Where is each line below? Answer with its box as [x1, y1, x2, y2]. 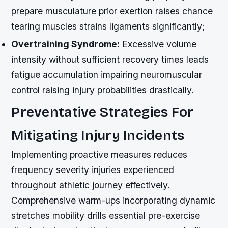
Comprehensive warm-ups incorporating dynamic [11, 195, 216, 206]
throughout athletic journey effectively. [11, 180, 170, 191]
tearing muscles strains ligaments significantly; [11, 20, 206, 32]
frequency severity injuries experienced [11, 164, 175, 176]
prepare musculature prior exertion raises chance [11, 5, 213, 16]
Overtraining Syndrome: [11, 38, 120, 49]
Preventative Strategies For [11, 104, 194, 121]
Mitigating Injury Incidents [11, 127, 185, 144]
